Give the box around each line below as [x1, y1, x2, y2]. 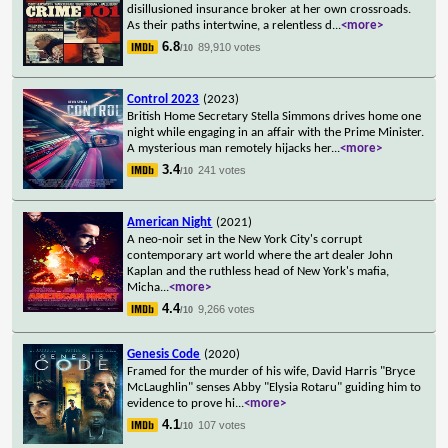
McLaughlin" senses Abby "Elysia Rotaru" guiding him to [127, 380, 422, 394]
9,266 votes [198, 302, 256, 315]
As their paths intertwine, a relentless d [127, 18, 333, 32]
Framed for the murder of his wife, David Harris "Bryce [127, 364, 416, 378]
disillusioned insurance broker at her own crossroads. [127, 2, 412, 16]
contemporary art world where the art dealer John [127, 248, 394, 262]
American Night [127, 215, 213, 229]
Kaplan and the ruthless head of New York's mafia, [127, 264, 390, 278]
